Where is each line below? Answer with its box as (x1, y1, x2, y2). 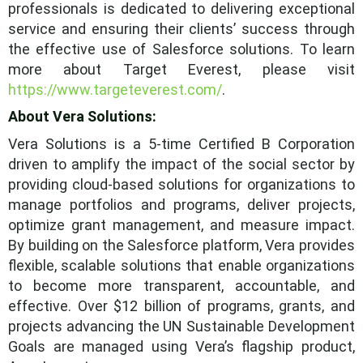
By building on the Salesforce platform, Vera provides (8, 236, 355, 254)
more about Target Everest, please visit (8, 60, 355, 78)
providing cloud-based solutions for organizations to (8, 175, 355, 193)
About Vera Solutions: (8, 108, 156, 126)
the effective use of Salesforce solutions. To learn (8, 40, 355, 58)
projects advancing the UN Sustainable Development (8, 317, 355, 335)
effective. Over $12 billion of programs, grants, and (8, 297, 355, 314)
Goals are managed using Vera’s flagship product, (8, 337, 355, 355)
